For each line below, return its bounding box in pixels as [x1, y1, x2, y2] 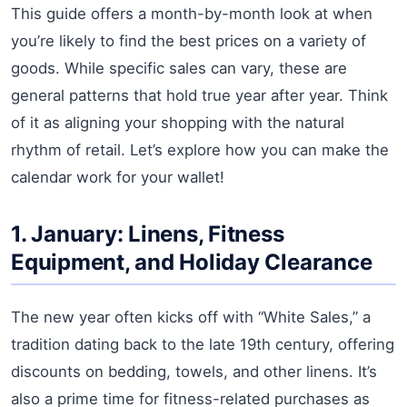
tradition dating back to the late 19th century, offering [11, 334, 394, 353]
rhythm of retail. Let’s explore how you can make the [11, 140, 389, 159]
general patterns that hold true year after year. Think [11, 85, 388, 104]
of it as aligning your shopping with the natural [11, 113, 344, 132]
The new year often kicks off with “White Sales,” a [11, 307, 371, 326]
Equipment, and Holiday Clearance [11, 248, 372, 275]
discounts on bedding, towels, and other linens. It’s [11, 362, 377, 381]
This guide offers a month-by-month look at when [11, 4, 372, 23]
